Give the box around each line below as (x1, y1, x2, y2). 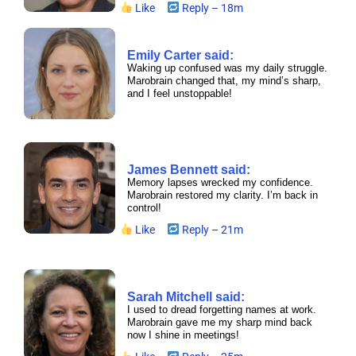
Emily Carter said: (127, 48, 234, 62)
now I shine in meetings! (127, 329, 239, 342)
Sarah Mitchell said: (127, 290, 245, 304)
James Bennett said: (127, 162, 250, 176)
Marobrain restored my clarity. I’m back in (127, 188, 318, 201)
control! (127, 201, 161, 214)
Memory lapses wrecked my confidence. (127, 176, 313, 188)
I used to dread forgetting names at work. (127, 304, 316, 316)
